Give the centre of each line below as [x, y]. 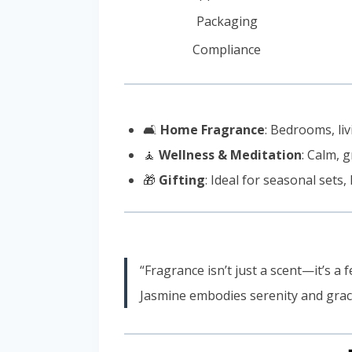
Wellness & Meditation [230, 155]
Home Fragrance [213, 130]
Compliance [227, 50]
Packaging [227, 22]
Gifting [182, 180]
